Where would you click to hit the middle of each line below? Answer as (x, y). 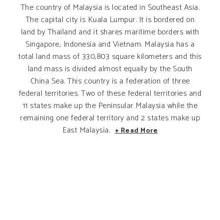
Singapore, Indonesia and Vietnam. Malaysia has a (110, 44)
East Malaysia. (87, 130)
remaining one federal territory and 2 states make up (110, 118)
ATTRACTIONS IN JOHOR (64, 177)
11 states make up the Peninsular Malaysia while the (110, 106)
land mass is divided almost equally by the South (110, 69)
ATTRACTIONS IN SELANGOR (72, 202)
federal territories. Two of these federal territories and (110, 94)
